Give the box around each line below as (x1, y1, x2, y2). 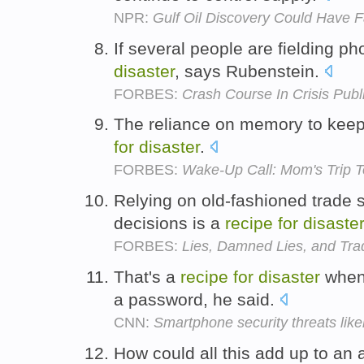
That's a (114, 266, 180, 286)
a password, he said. (114, 289, 279, 309)
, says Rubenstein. (175, 61, 324, 80)
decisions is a (114, 214, 225, 233)
